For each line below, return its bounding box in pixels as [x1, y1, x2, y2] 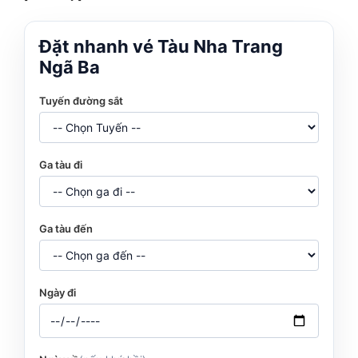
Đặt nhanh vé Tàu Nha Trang [39, 35, 283, 57]
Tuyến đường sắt [39, 93, 123, 107]
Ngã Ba [39, 56, 100, 78]
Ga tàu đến [39, 221, 93, 235]
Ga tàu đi [39, 157, 82, 171]
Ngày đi [39, 285, 76, 299]
